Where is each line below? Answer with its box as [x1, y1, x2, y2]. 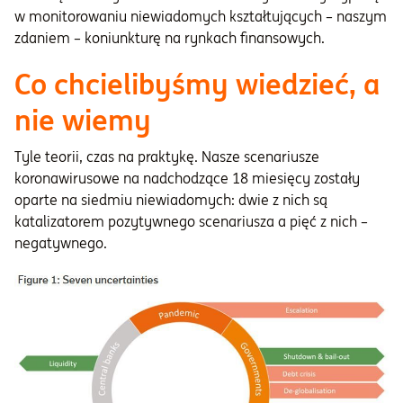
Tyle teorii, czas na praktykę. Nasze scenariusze [14, 148, 319, 166]
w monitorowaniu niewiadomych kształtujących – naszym [14, 7, 387, 25]
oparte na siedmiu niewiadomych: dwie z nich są [14, 191, 327, 209]
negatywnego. [14, 234, 107, 252]
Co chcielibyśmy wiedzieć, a [14, 66, 381, 103]
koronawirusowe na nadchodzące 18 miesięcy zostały [14, 169, 360, 187]
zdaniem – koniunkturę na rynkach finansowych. [14, 29, 325, 47]
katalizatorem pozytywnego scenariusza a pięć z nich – [14, 212, 368, 230]
